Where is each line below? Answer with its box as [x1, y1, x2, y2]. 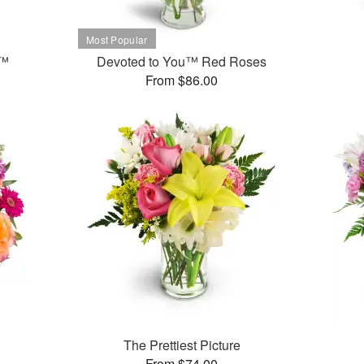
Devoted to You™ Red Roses [97, 52, 267, 71]
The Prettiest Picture [123, 336, 240, 355]
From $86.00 [145, 71, 219, 90]
